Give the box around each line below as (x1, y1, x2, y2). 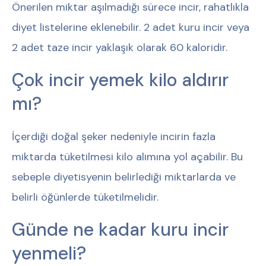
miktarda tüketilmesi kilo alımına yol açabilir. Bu (12, 149, 243, 164)
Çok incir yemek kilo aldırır (12, 68, 229, 91)
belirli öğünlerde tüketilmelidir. (12, 189, 159, 204)
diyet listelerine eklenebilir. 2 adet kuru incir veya (12, 20, 249, 34)
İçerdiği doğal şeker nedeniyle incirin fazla (12, 129, 216, 144)
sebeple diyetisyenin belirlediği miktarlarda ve (12, 169, 236, 184)
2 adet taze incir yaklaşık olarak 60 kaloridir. (12, 40, 227, 55)
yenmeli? (12, 241, 86, 265)
